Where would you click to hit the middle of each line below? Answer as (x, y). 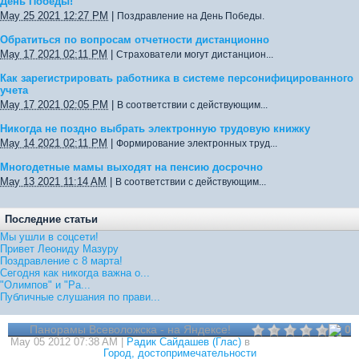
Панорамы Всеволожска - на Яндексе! (130, 329)
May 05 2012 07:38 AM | (68, 342)
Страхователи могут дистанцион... (195, 54)
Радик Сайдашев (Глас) (184, 342)
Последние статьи (51, 219)
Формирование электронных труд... (197, 143)
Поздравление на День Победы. (191, 16)
